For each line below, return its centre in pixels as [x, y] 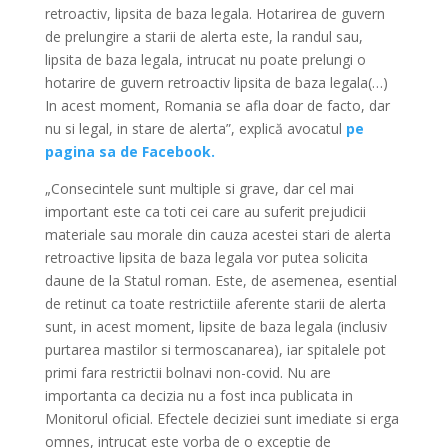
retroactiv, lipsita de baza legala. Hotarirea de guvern [214, 13]
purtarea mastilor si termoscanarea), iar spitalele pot [215, 349]
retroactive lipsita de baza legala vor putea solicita [206, 257]
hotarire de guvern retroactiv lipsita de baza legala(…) [216, 82]
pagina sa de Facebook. [129, 151]
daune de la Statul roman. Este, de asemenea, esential [220, 280]
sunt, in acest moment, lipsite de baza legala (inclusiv [215, 326]
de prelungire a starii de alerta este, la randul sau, [203, 36]
